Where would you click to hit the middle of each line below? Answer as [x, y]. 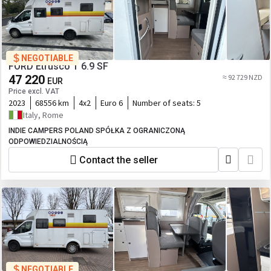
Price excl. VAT [34, 91]
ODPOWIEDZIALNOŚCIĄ [48, 142]
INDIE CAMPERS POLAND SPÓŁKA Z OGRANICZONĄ [97, 131]
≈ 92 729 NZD [243, 77]
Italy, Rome [43, 115]
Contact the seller [118, 160]
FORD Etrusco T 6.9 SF [58, 66]
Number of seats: [165, 103]
